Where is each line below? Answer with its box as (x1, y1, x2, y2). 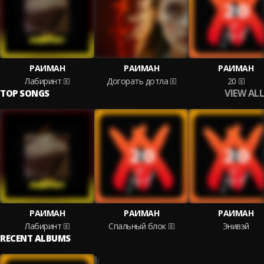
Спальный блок (108, 220, 166, 232)
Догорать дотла (107, 75, 168, 87)
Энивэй (222, 220, 249, 232)
